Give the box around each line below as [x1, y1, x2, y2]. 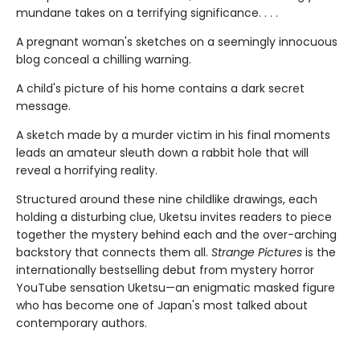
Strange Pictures [208, 244, 305, 261]
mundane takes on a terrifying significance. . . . [16, 5, 278, 22]
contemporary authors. [16, 315, 147, 332]
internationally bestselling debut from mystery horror [16, 262, 314, 279]
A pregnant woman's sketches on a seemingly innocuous [16, 34, 337, 51]
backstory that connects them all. [16, 244, 208, 261]
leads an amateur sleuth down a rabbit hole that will [16, 145, 309, 162]
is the [305, 244, 336, 261]
